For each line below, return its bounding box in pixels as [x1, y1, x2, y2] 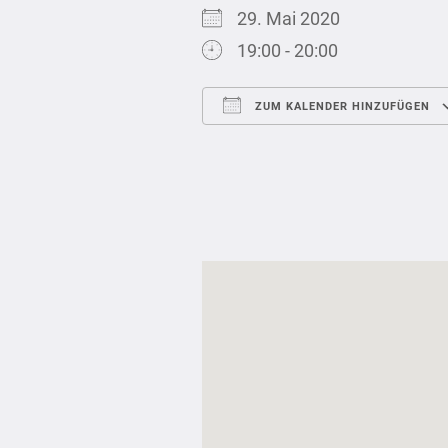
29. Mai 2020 [237, 8, 356, 29]
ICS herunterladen [237, 134, 381, 155]
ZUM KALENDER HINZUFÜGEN [251, 100, 430, 113]
